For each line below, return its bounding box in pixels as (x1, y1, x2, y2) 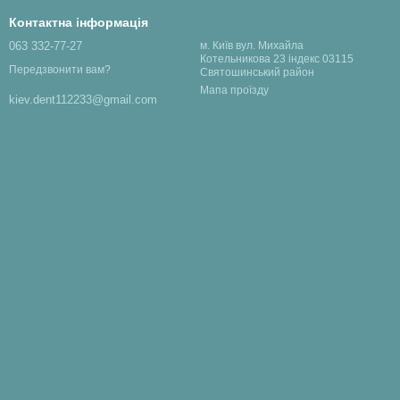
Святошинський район (200, 66, 314, 79)
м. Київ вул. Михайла (200, 39, 304, 52)
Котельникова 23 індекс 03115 (200, 53, 354, 65)
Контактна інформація (9, 15, 148, 29)
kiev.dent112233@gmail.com (9, 93, 157, 107)
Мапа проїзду (200, 84, 269, 96)
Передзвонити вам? (9, 63, 111, 77)
